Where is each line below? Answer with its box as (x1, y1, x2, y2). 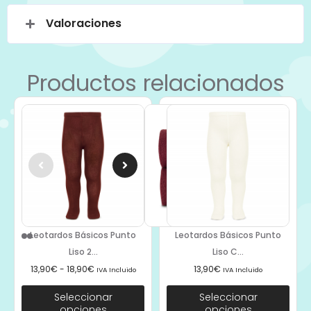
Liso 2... (68, 245, 98, 258)
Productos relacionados (26, 67, 285, 99)
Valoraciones (46, 15, 121, 32)
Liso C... (212, 245, 244, 258)
